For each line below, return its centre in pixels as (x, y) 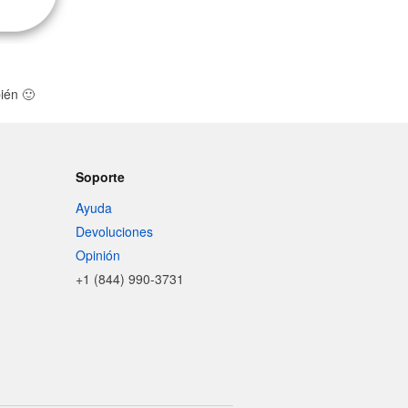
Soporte (101, 177)
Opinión (98, 255)
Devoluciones (115, 231)
